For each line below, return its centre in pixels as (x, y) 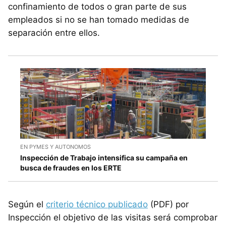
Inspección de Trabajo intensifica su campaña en (104, 158)
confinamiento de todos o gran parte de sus (97, 6)
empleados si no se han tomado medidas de (99, 19)
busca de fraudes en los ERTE (71, 168)
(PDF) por (168, 205)
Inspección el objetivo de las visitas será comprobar (113, 218)
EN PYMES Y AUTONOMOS (55, 147)
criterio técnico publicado (97, 205)
